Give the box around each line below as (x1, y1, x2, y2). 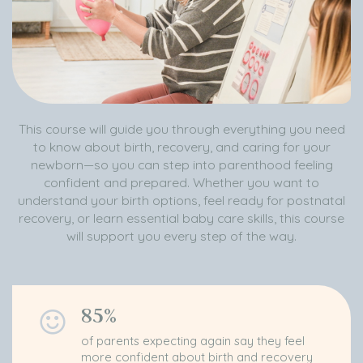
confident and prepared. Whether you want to (44, 174, 319, 191)
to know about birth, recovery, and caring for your (32, 139, 331, 156)
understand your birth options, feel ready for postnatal (18, 192, 345, 209)
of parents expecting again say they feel (81, 333, 305, 349)
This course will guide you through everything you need (18, 121, 345, 138)
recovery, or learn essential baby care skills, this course (19, 210, 344, 227)
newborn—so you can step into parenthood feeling (30, 156, 333, 173)
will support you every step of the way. (66, 228, 297, 245)
